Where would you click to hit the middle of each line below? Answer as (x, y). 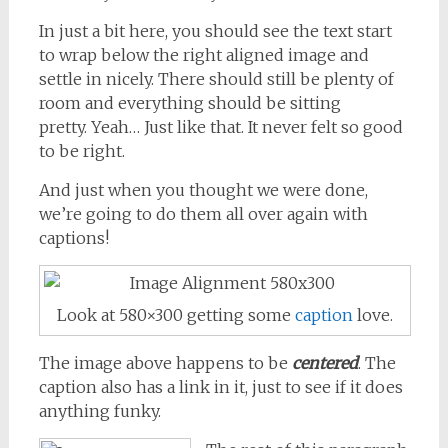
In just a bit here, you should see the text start (215, 31)
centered (324, 362)
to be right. (81, 151)
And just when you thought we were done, (203, 190)
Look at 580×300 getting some (175, 314)
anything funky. (99, 410)
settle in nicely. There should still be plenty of (216, 79)
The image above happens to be (165, 362)
